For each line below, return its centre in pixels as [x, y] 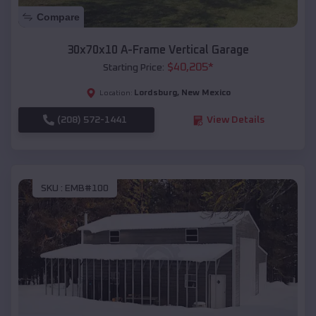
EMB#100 [87, 188]
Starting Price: [133, 68]
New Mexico [206, 93]
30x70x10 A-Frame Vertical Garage [158, 50]
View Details [235, 120]
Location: [116, 93]
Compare [58, 17]
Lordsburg [155, 93]
